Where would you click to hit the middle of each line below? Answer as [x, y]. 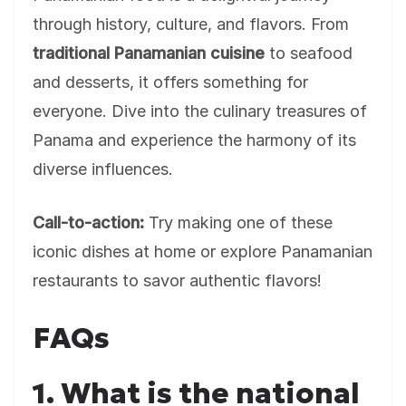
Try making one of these [238, 222]
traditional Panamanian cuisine [149, 53]
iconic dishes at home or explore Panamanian [203, 251]
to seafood [309, 53]
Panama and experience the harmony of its [194, 140]
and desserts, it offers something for [170, 82]
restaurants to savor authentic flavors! [177, 280]
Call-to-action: [88, 222]
